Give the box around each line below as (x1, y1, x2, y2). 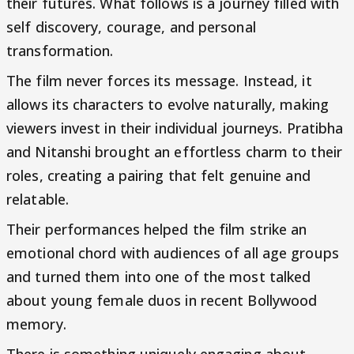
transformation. (6, 40, 114, 60)
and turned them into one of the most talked (6, 266, 311, 286)
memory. (6, 314, 66, 333)
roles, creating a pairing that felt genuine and (6, 165, 311, 185)
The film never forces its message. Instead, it (6, 70, 312, 90)
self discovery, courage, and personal (6, 17, 256, 36)
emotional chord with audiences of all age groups (6, 243, 339, 262)
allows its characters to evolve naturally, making (6, 94, 329, 114)
